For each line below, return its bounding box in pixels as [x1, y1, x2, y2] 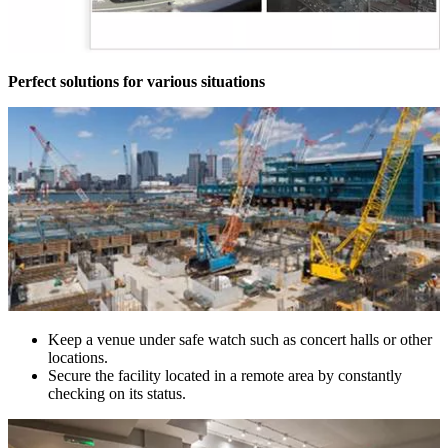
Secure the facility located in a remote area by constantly [48, 366, 402, 384]
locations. [48, 348, 108, 366]
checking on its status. [48, 384, 186, 402]
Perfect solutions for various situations [8, 73, 265, 91]
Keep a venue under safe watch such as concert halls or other [48, 330, 432, 348]
